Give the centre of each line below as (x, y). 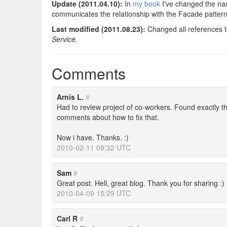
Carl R (68, 218)
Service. (65, 39)
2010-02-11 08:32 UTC (94, 147)
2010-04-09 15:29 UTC (94, 193)
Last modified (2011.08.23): (99, 29)
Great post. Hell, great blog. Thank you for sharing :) (141, 183)
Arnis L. (71, 97)
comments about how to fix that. (108, 117)
